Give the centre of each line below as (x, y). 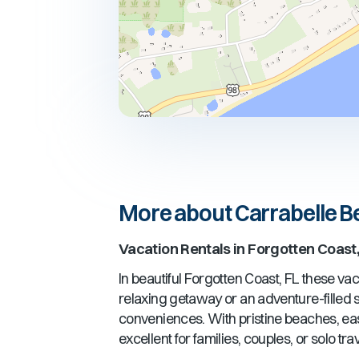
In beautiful (151, 278)
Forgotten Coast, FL (242, 278)
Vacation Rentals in (184, 249)
